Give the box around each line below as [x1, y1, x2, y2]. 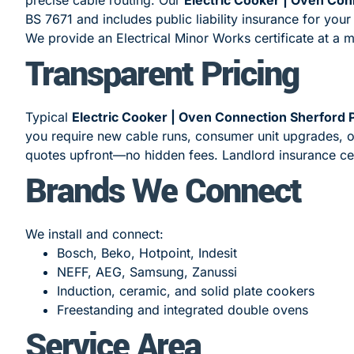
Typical [25, 108, 72, 125]
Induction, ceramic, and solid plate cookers [57, 282, 314, 299]
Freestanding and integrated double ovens [57, 301, 308, 318]
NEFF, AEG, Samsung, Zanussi [57, 263, 237, 280]
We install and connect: [25, 225, 164, 242]
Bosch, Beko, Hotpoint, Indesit [57, 244, 237, 261]
